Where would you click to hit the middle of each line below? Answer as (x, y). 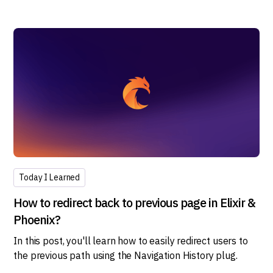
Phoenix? (37, 219)
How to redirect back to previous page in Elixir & (135, 202)
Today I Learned (50, 177)
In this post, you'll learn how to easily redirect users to (131, 240)
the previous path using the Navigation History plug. (126, 255)
